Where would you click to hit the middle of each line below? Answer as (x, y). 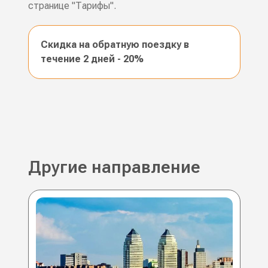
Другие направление (114, 167)
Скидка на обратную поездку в (115, 45)
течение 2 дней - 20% (92, 59)
